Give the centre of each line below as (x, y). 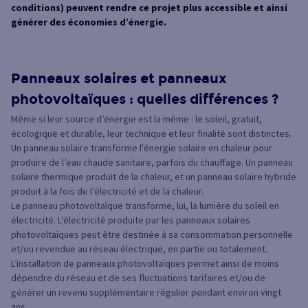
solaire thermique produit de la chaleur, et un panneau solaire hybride (154, 176)
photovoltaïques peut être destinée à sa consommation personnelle (152, 234)
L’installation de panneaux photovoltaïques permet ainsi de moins (145, 263)
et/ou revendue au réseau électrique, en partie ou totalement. (139, 249)
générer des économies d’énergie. (89, 22)
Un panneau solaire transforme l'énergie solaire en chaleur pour (142, 147)
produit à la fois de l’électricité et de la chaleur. (107, 191)
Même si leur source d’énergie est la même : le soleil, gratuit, (136, 119)
